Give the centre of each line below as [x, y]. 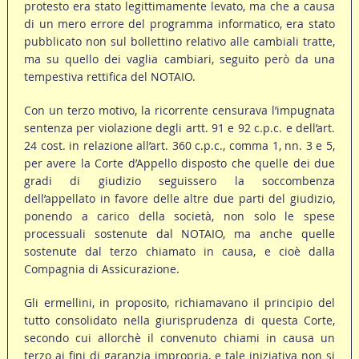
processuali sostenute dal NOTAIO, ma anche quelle [179, 234]
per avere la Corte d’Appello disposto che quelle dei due [179, 163]
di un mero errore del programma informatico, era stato [179, 24]
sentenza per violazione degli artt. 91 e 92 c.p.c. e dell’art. [179, 128]
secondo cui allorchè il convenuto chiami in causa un [179, 338]
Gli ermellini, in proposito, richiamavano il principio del [179, 303]
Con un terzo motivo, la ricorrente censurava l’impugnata [179, 111]
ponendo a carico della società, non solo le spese [179, 216]
